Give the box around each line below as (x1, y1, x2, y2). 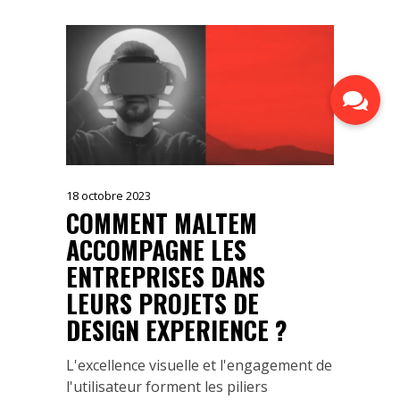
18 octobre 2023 (66, 187, 151, 204)
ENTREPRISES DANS (66, 257, 265, 295)
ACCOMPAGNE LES (66, 230, 246, 268)
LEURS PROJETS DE (66, 284, 259, 321)
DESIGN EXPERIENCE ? (66, 311, 287, 348)
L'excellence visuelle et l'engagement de (66, 354, 332, 375)
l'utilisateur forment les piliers (66, 376, 268, 396)
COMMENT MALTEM (66, 204, 257, 241)
